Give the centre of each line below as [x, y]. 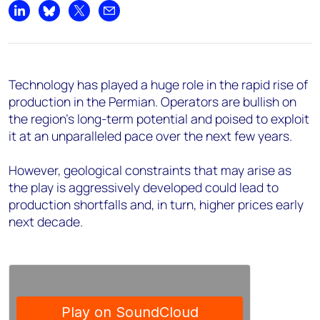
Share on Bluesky [92, 18]
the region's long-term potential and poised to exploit [159, 118]
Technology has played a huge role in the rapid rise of [158, 84]
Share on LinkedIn [63, 18]
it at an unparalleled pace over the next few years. [150, 135]
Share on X [105, 18]
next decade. [46, 221]
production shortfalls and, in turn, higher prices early [156, 204]
